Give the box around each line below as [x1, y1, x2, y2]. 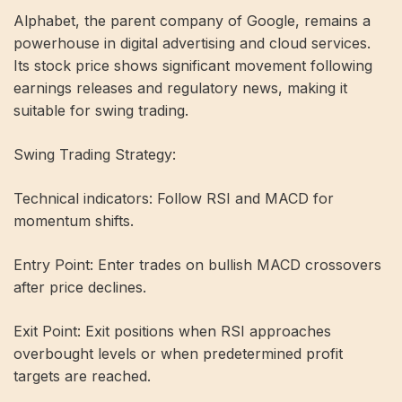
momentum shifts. [13, 211, 134, 230]
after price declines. [13, 277, 146, 296]
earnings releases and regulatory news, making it [13, 78, 347, 97]
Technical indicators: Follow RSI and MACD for [13, 188, 334, 207]
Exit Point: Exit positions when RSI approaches [13, 321, 331, 340]
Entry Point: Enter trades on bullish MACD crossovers [13, 255, 381, 274]
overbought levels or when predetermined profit [13, 344, 343, 363]
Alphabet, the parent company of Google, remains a [13, 11, 371, 30]
